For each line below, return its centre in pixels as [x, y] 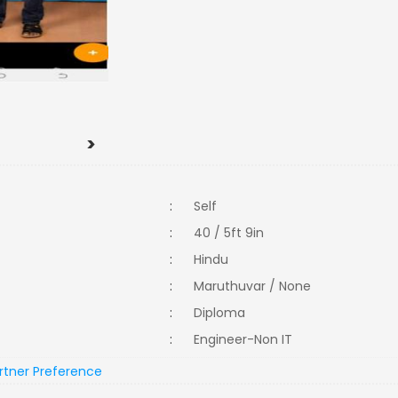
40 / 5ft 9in [229, 233]
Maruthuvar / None [253, 286]
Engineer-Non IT [249, 339]
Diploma [225, 313]
